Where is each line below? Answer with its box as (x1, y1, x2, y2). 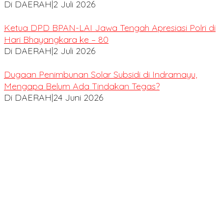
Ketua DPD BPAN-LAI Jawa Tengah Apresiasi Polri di (4, 22, 216, 34)
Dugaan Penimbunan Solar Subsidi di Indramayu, (4, 69, 197, 81)
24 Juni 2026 (53, 92, 103, 104)
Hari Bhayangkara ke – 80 (4, 34, 109, 46)
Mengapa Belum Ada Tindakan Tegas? (4, 81, 160, 92)
